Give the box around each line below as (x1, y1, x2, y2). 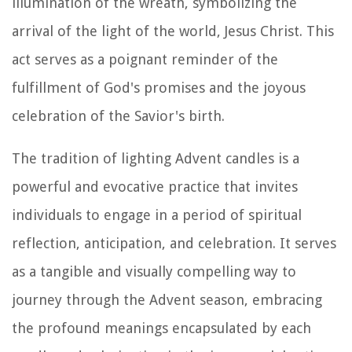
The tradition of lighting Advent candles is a (12, 149, 299, 167)
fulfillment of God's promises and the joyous (12, 79, 306, 96)
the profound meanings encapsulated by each (12, 319, 311, 336)
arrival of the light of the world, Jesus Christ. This (12, 22, 334, 39)
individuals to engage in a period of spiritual (12, 206, 302, 223)
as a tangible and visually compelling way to (12, 262, 296, 280)
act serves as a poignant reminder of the (12, 50, 278, 68)
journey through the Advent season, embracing (12, 291, 322, 308)
